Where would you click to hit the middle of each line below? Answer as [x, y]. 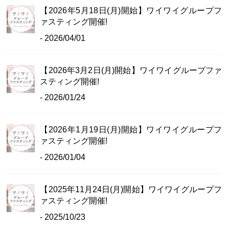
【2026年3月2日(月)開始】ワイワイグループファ [131, 70]
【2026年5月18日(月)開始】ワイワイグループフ [131, 11]
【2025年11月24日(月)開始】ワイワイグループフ [131, 189]
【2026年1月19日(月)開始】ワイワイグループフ [131, 130]
